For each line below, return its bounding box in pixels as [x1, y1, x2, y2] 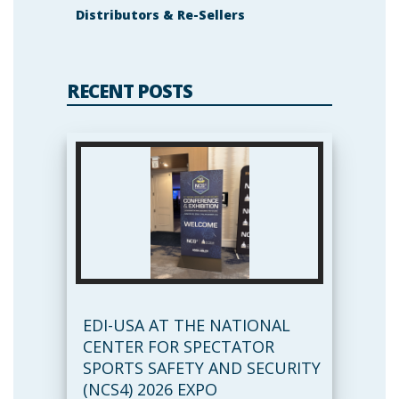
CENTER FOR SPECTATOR [82, 335, 274, 357]
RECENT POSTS [67, 77, 192, 103]
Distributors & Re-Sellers [76, 5, 245, 23]
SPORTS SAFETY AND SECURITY [82, 356, 321, 379]
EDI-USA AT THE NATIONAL [82, 313, 290, 336]
